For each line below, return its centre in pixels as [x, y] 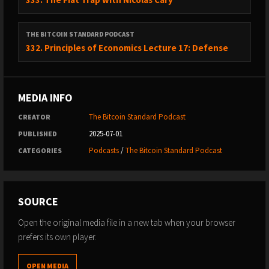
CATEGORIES [40, 150]
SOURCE [38, 201]
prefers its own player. [57, 237]
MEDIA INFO [45, 98]
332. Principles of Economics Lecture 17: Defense [127, 48]
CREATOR [34, 117]
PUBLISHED [38, 134]
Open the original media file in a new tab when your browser [127, 222]
